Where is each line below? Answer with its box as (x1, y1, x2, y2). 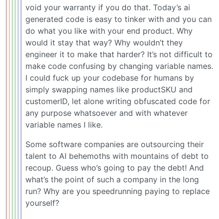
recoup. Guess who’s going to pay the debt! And (25, 163, 204, 173)
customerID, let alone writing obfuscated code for (25, 96, 210, 107)
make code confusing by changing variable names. (25, 61, 213, 71)
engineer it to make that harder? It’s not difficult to (25, 49, 213, 60)
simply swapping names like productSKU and (25, 85, 193, 95)
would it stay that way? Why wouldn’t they (25, 38, 183, 48)
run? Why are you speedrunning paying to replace (25, 186, 210, 197)
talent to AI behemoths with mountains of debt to (25, 151, 209, 161)
